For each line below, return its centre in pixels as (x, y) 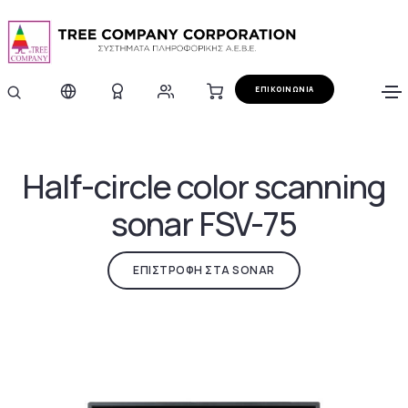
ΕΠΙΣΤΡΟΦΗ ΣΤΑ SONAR (204, 270)
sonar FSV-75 (204, 224)
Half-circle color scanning (204, 187)
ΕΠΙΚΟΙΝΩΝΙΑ (285, 88)
